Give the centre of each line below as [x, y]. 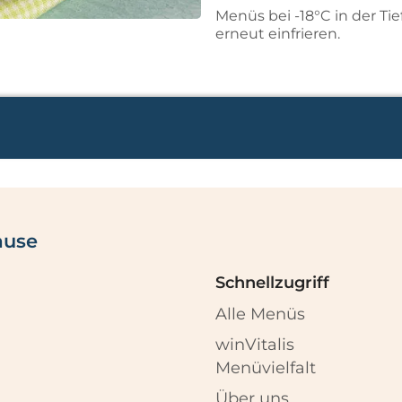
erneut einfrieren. [278, 33]
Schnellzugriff [273, 282]
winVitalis [255, 345]
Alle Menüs [261, 315]
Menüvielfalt [266, 368]
